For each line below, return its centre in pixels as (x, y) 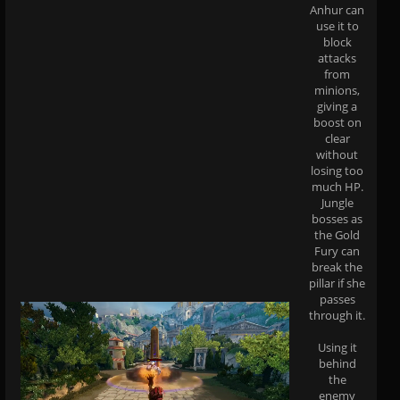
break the (337, 267)
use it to (337, 25)
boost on (337, 122)
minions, (337, 90)
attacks (337, 58)
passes (337, 299)
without (337, 154)
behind (337, 363)
